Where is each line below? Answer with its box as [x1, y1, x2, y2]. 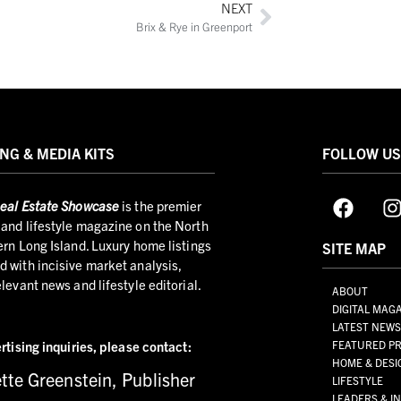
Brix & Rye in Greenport [135, 19, 252, 35]
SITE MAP [322, 239, 387, 258]
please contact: [99, 337, 192, 354]
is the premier [119, 197, 202, 215]
